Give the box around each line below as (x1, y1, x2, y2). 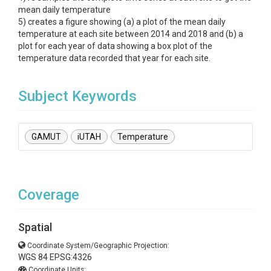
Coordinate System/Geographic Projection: (27, 241, 169, 250)
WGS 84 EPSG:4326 (18, 252, 92, 262)
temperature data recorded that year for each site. (18, 53, 211, 63)
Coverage (18, 186, 79, 203)
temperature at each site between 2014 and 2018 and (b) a (18, 29, 243, 39)
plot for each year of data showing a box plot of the (18, 41, 212, 51)
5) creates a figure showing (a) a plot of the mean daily (18, 17, 226, 27)
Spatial (18, 221, 52, 233)
